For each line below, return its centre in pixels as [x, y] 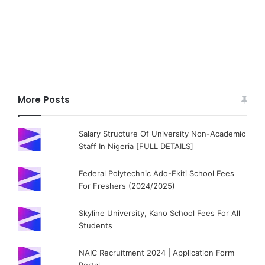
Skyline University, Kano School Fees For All [160, 213]
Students [96, 225]
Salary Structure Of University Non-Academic [162, 134]
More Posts [44, 100]
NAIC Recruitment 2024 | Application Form [157, 253]
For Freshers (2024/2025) [127, 186]
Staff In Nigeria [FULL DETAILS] [136, 146]
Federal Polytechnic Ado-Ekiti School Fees [157, 173]
